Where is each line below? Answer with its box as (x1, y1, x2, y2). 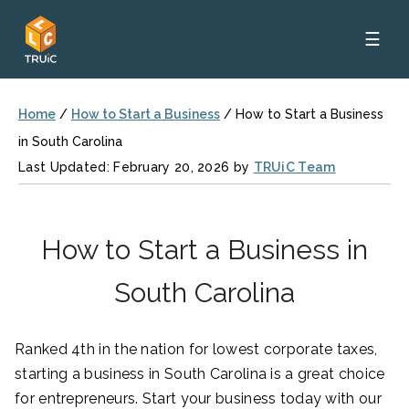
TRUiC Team (253, 160, 336, 174)
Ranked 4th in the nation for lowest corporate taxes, (15, 341, 378, 358)
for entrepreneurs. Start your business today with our (15, 390, 382, 407)
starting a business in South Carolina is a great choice (15, 365, 385, 383)
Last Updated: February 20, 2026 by (18, 160, 254, 174)
